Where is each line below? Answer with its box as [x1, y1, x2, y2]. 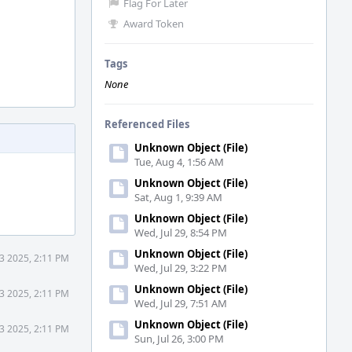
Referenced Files [104, 117, 189, 131]
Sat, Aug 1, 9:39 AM [134, 190, 222, 204]
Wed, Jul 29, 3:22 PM [134, 261, 227, 275]
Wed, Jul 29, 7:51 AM [134, 296, 227, 310]
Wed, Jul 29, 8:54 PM [134, 225, 227, 240]
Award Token [123, 16, 184, 31]
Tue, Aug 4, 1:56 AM [134, 155, 224, 169]
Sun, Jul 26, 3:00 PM [134, 332, 224, 346]
